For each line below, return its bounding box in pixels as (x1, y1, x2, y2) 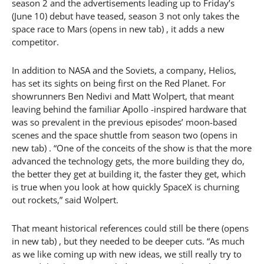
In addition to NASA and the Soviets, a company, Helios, (12, 64, 236, 77)
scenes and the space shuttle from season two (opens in (12, 129, 237, 141)
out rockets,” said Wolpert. (12, 194, 118, 206)
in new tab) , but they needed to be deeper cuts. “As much (12, 235, 245, 247)
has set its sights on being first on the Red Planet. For (12, 77, 226, 90)
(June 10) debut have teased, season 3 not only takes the (12, 10, 239, 22)
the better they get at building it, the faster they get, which (12, 168, 246, 180)
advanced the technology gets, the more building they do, (12, 155, 245, 167)
